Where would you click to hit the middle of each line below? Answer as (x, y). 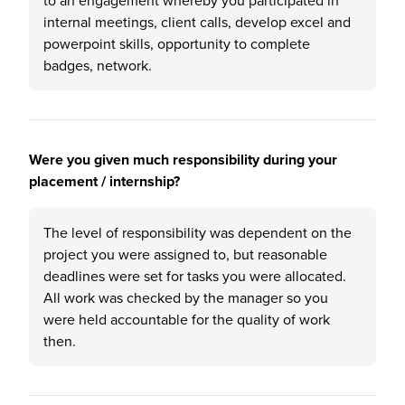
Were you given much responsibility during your (183, 160)
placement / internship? (104, 181)
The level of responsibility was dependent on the (198, 232)
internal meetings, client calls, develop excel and (197, 22)
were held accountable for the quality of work (187, 319)
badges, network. (98, 65)
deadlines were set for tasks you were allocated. (195, 276)
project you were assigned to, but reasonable (185, 254)
